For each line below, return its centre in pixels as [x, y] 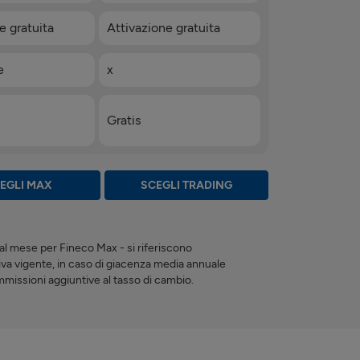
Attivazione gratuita [163, 27]
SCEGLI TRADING [186, 185]
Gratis [123, 120]
